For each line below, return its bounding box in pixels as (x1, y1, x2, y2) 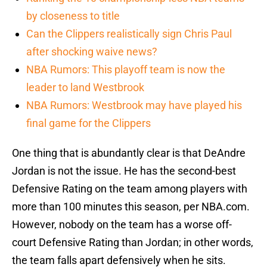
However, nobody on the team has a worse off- (12, 218, 232, 231)
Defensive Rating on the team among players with (12, 182, 247, 195)
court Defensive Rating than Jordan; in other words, (12, 236, 253, 249)
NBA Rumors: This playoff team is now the (26, 63, 225, 76)
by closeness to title (26, 10, 120, 23)
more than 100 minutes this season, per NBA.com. (12, 200, 250, 213)
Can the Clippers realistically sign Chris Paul (26, 27, 232, 41)
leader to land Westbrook (26, 81, 144, 94)
